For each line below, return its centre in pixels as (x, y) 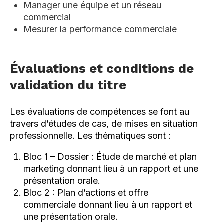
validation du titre (68, 85)
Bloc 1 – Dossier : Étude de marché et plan (110, 156)
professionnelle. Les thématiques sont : (90, 135)
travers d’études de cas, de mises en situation (104, 123)
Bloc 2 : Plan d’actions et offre (86, 192)
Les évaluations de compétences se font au (100, 111)
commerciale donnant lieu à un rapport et (108, 204)
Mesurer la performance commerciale (100, 29)
